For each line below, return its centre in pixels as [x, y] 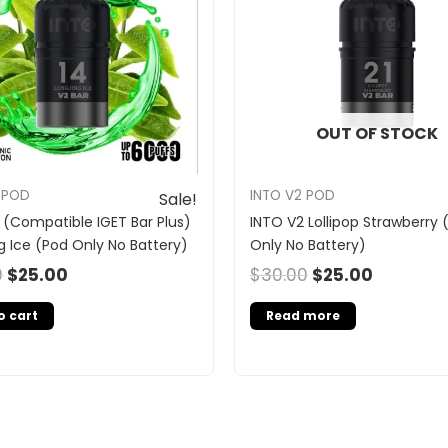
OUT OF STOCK [376, 133]
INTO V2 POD [292, 195]
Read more [303, 316]
